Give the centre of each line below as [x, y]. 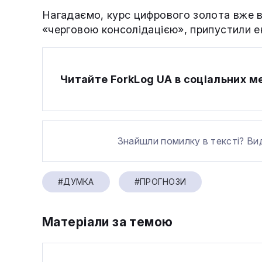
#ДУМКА [76, 182]
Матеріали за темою [108, 222]
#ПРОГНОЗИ [160, 182]
